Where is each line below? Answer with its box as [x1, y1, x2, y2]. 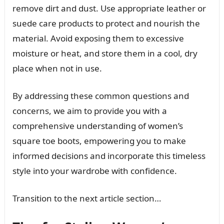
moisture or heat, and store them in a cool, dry [12, 47, 197, 59]
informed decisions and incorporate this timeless [12, 149, 205, 161]
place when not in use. [12, 62, 102, 74]
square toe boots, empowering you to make [12, 134, 186, 146]
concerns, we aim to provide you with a [12, 104, 167, 116]
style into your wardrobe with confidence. [12, 164, 177, 176]
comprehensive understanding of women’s [12, 119, 183, 131]
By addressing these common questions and [12, 89, 189, 101]
